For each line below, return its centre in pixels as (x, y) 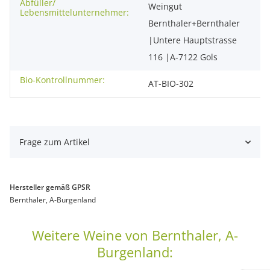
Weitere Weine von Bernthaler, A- (135, 235)
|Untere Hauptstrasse (193, 40)
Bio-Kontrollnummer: (62, 80)
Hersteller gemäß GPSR (50, 187)
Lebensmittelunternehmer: (74, 13)
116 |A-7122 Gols (183, 57)
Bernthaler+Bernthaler (194, 24)
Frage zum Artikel (55, 142)
